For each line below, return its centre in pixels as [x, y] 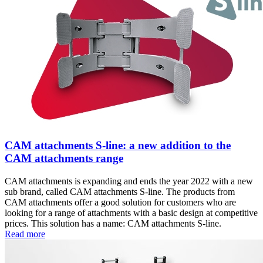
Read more [25, 234]
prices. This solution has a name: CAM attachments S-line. [113, 224]
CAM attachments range [64, 159]
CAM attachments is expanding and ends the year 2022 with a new [129, 181]
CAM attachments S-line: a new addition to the [118, 146]
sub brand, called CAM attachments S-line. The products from [120, 192]
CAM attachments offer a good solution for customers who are [120, 203]
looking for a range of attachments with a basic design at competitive [131, 213]
